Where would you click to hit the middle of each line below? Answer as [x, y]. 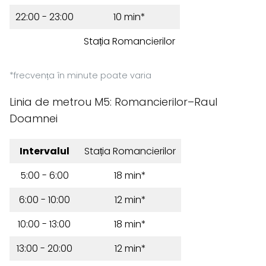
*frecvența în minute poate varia [80, 75]
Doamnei [34, 118]
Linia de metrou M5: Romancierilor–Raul [113, 102]
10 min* [129, 17]
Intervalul [44, 151]
